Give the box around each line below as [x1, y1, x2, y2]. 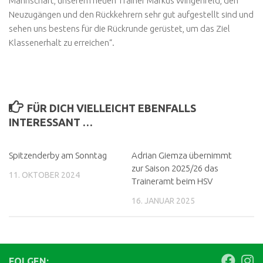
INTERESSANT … [9, 116, 93, 129]
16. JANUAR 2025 [131, 196, 195, 206]
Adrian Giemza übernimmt [131, 150, 232, 161]
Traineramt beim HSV [131, 176, 213, 187]
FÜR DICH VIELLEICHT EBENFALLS [26, 102, 196, 114]
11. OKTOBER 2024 [9, 170, 80, 180]
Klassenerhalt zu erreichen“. [9, 38, 114, 48]
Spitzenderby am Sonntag [9, 150, 107, 161]
